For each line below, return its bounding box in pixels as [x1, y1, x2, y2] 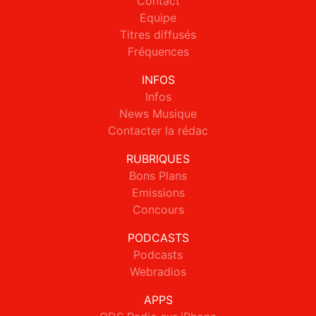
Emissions [131, 186, 185, 200]
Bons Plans [129, 169, 187, 183]
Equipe [140, 11, 176, 25]
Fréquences [127, 44, 189, 59]
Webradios [130, 265, 186, 279]
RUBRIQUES [126, 152, 190, 166]
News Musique [119, 107, 197, 121]
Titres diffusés [120, 28, 196, 42]
